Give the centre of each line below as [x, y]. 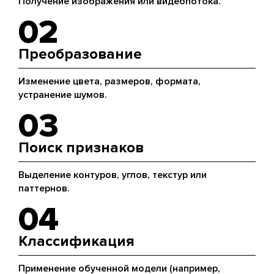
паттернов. [44, 188]
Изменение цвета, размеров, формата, [109, 81]
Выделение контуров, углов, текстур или [113, 175]
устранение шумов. [63, 95]
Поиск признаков [81, 148]
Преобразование [80, 54]
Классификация [76, 241]
